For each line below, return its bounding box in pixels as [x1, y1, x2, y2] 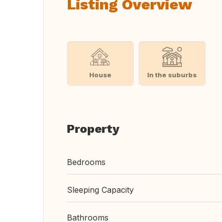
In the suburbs [147, 70, 197, 79]
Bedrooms [67, 157, 106, 167]
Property [67, 122, 119, 136]
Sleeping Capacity [67, 185, 134, 195]
